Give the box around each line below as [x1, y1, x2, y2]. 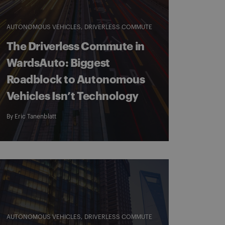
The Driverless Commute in [6, 41, 145, 52]
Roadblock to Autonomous [6, 74, 145, 85]
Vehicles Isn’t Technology [6, 91, 139, 102]
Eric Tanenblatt [14, 114, 56, 120]
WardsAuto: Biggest [6, 58, 110, 69]
